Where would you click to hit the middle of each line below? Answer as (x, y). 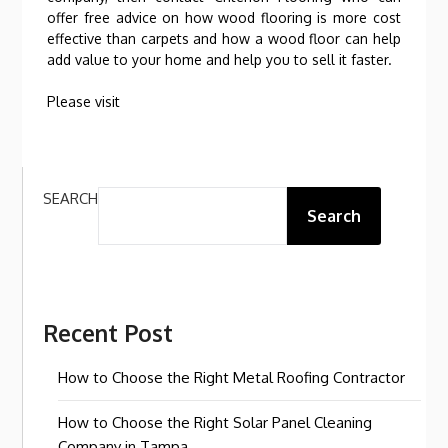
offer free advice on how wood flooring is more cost (224, 17)
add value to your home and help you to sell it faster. (220, 59)
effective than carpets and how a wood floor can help (224, 38)
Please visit (84, 101)
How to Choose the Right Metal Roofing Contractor (232, 377)
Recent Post (108, 333)
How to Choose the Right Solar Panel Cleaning (215, 422)
